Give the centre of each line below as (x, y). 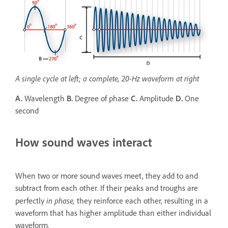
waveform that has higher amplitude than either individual (113, 213)
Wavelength (45, 98)
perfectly (31, 201)
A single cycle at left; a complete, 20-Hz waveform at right (107, 78)
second (28, 110)
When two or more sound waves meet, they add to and (107, 176)
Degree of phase (102, 98)
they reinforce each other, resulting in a (142, 201)
